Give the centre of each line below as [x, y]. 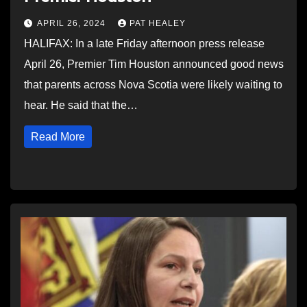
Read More [58, 137]
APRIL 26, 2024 [73, 23]
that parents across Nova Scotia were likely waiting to [153, 85]
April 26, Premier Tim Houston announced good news [154, 64]
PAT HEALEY [158, 23]
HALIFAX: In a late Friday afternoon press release [144, 44]
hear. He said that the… [81, 105]
